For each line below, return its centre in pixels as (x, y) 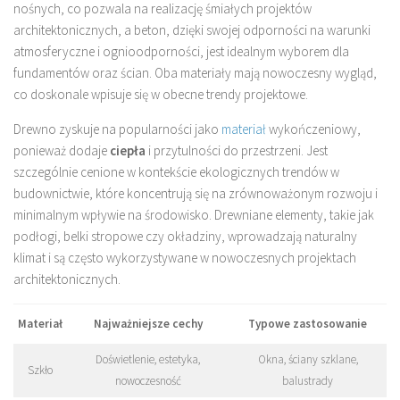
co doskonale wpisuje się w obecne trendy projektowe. (161, 95)
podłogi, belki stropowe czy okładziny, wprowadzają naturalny (185, 237)
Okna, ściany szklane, (308, 360)
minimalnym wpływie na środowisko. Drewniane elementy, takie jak (194, 215)
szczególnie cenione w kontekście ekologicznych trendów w (176, 172)
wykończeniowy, (313, 129)
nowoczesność (148, 381)
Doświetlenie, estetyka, (148, 360)
